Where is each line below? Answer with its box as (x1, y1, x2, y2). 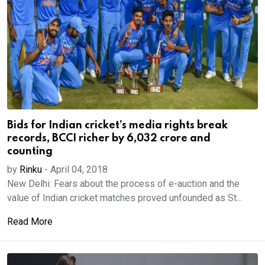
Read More (7, 216, 53, 227)
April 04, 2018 (50, 164, 108, 175)
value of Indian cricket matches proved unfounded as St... (7, 192, 242, 203)
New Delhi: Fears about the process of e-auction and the (7, 178, 240, 189)
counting (7, 146, 53, 157)
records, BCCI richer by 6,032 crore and (7, 133, 211, 144)
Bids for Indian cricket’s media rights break (7, 120, 228, 131)
